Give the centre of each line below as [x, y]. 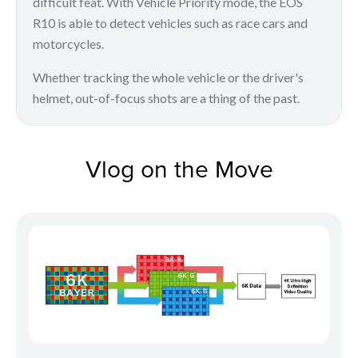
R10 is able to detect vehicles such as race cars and [170, 22]
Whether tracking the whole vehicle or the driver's [168, 77]
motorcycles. [68, 43]
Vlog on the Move [179, 168]
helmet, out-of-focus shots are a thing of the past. [166, 97]
